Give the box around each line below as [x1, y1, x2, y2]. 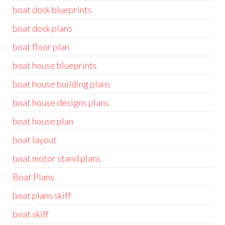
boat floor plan [13, 41, 69, 52]
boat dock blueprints [13, 4, 92, 15]
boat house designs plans [13, 97, 109, 108]
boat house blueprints [13, 60, 97, 71]
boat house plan [13, 116, 73, 127]
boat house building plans [13, 78, 110, 89]
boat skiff [13, 208, 49, 219]
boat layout [13, 134, 57, 145]
